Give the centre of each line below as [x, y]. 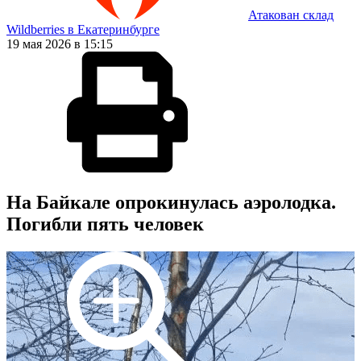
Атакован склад [291, 15]
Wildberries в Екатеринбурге [83, 30]
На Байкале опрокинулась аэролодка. [171, 203]
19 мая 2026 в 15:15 [60, 44]
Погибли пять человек [105, 224]
